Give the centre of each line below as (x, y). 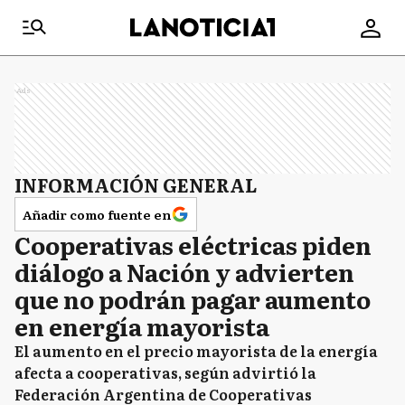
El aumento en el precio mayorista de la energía (196, 351)
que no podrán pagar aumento (193, 299)
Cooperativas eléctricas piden (193, 245)
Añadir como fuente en (97, 214)
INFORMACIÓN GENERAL (136, 184)
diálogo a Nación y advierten (184, 272)
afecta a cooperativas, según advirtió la (165, 372)
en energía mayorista (142, 326)
